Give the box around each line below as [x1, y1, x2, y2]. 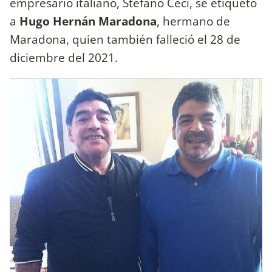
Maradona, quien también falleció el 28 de [10, 30, 240, 47]
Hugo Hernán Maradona [19, 12, 157, 29]
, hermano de [157, 12, 230, 29]
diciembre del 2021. [10, 49, 118, 66]
